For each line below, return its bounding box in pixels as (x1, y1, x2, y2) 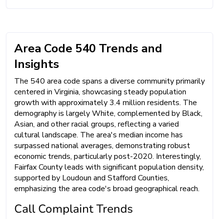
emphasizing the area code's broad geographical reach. (14, 183, 199, 195)
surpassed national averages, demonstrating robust (14, 140, 190, 152)
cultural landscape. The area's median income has (14, 130, 183, 141)
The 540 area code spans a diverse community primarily (14, 76, 205, 87)
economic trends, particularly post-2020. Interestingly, (14, 151, 201, 162)
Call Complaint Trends (14, 201, 133, 217)
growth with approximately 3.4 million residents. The (14, 97, 197, 109)
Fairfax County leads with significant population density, (14, 162, 204, 173)
